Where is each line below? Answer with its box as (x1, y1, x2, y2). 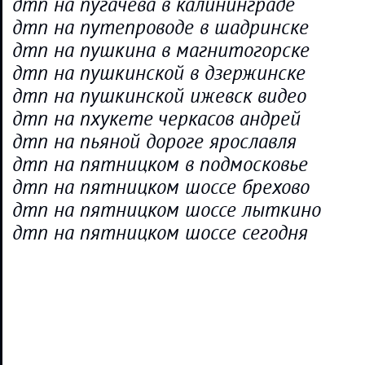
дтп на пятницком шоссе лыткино (12, 198, 321, 222)
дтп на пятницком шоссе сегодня (12, 221, 308, 244)
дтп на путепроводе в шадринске (12, 15, 309, 39)
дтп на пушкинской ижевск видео (12, 84, 306, 108)
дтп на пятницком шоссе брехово (12, 175, 310, 199)
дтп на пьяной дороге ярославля (12, 130, 297, 153)
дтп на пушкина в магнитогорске (12, 38, 310, 62)
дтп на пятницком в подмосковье (12, 152, 308, 176)
